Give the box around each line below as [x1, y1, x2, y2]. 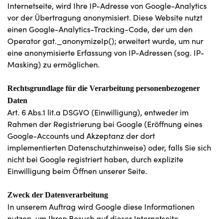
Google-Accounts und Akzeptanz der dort [7, 131, 155, 141]
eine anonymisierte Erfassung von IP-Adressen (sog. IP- [7, 47, 204, 58]
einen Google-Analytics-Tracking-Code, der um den [7, 24, 193, 34]
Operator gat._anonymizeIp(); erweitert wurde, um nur [7, 36, 203, 46]
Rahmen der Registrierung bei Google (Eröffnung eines [7, 119, 202, 129]
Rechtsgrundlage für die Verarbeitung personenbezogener [7, 84, 200, 92]
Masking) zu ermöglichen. [7, 59, 100, 69]
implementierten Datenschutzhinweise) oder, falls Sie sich [7, 142, 211, 153]
